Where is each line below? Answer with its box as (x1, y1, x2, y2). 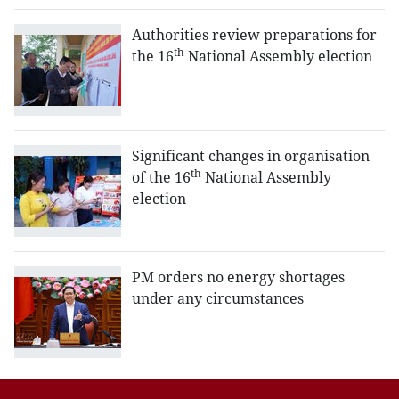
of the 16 (132, 167, 191, 188)
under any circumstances (132, 289, 304, 309)
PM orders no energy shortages (132, 267, 345, 288)
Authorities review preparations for (132, 25, 377, 45)
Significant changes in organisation (132, 146, 370, 167)
